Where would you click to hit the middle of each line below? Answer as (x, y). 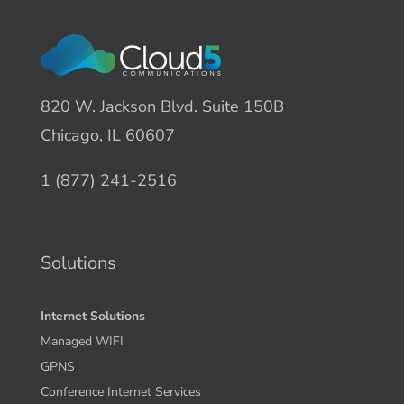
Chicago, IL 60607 (107, 136)
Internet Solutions (92, 317)
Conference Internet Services (120, 392)
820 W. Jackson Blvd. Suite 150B (162, 107)
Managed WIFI (82, 342)
